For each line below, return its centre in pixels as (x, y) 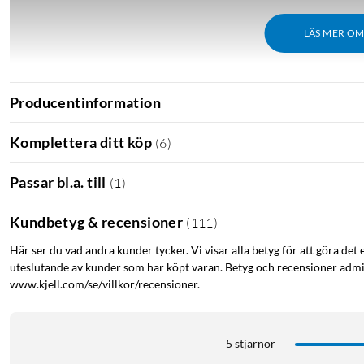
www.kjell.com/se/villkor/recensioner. (105, 284)
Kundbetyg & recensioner (97, 221)
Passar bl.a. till (58, 182)
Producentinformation (85, 102)
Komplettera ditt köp (81, 142)
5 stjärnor (251, 344)
